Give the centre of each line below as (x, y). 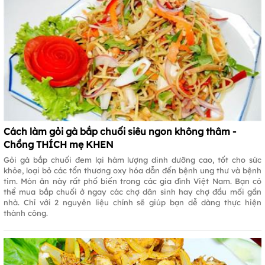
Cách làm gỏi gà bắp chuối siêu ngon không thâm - (120, 132)
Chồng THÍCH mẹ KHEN (59, 145)
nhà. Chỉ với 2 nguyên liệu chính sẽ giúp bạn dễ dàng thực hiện (132, 203)
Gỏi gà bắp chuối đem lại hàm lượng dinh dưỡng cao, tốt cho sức (132, 160)
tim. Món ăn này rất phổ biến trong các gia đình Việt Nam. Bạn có (132, 181)
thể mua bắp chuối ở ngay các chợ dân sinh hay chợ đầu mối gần (132, 192)
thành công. (26, 213)
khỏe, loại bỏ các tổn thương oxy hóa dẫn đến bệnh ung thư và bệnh (132, 171)
